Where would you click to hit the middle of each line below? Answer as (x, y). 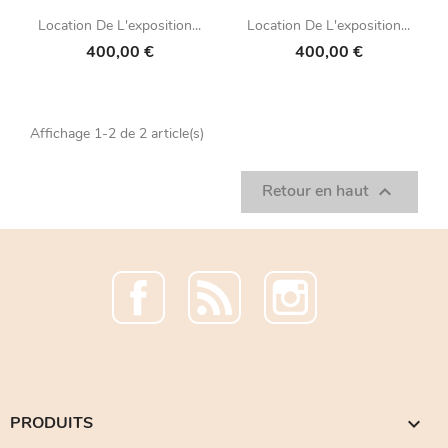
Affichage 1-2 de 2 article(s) (117, 134)
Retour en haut (317, 191)
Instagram (326, 307)
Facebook (172, 307)
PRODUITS (51, 423)
